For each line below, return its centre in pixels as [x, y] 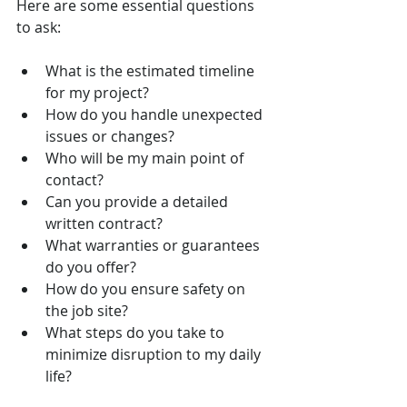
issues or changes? [110, 136]
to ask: [39, 27]
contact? [74, 179]
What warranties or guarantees [154, 245]
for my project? [97, 92]
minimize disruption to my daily [155, 354]
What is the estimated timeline [152, 70]
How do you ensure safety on [147, 288]
